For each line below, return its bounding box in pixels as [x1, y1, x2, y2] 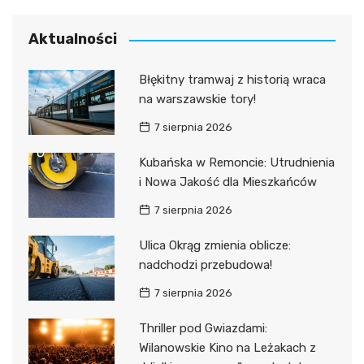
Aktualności [28, 30, 117, 49]
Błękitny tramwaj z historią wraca [138, 72, 326, 88]
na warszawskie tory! [138, 92, 256, 107]
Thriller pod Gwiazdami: [138, 321, 267, 336]
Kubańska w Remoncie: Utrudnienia [138, 155, 335, 171]
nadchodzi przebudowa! [138, 258, 272, 273]
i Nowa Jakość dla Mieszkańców [138, 175, 317, 190]
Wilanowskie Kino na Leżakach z [138, 340, 316, 356]
